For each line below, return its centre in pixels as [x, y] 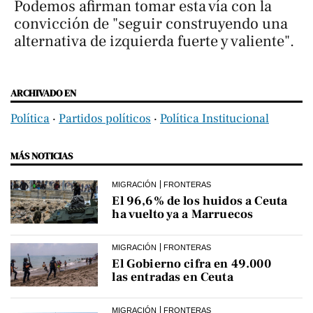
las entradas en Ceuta [173, 277]
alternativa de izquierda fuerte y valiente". [154, 42]
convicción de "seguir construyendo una [151, 24]
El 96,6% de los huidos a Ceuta [200, 201]
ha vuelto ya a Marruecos [183, 214]
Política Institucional [214, 119]
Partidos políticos [105, 119]
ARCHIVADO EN [43, 93]
